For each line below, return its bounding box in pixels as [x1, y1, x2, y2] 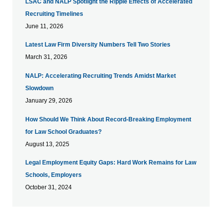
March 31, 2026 [25, 54, 67, 61]
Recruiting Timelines [25, 10, 83, 17]
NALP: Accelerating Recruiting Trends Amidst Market [25, 72, 176, 80]
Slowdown [25, 85, 54, 92]
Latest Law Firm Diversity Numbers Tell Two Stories [25, 41, 170, 49]
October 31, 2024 [25, 184, 72, 191]
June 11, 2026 [25, 22, 63, 30]
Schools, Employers [25, 171, 82, 179]
